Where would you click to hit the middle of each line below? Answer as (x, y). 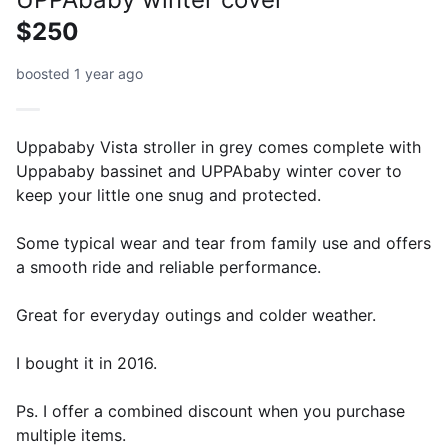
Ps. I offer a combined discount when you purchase (210, 411)
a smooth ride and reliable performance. (168, 267)
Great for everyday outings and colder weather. (196, 315)
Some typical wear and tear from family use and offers (223, 243)
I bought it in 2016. (86, 363)
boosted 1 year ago (79, 73)
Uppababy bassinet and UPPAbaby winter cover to (209, 171)
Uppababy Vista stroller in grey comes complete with (218, 147)
